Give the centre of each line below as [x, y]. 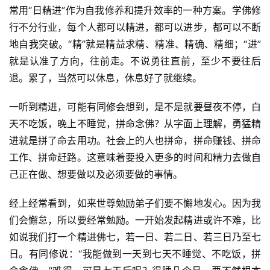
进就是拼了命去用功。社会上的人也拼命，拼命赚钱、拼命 [135, 140]
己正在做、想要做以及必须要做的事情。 [96, 174]
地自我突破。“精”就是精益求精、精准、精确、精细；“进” [135, 44]
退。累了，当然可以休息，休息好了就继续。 [105, 77]
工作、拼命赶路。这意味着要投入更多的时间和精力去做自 [135, 157]
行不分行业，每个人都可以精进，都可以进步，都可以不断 [135, 27]
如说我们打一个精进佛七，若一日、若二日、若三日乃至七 [135, 237]
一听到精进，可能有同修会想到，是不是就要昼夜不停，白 [135, 106]
